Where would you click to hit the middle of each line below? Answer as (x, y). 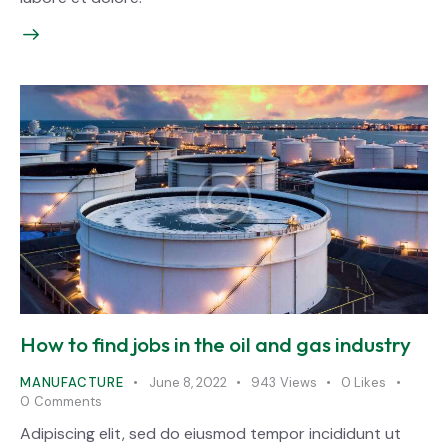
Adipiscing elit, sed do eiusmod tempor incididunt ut (210, 433)
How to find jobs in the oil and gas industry (215, 344)
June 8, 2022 (187, 382)
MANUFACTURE (72, 382)
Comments (67, 401)
